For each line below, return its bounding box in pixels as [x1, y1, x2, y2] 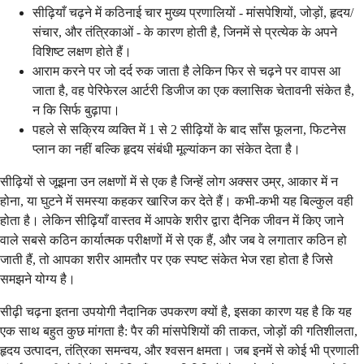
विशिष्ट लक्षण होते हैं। [32, 44, 132, 58]
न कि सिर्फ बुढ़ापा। [32, 102, 120, 117]
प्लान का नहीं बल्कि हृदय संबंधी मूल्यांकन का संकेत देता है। [32, 141, 301, 156]
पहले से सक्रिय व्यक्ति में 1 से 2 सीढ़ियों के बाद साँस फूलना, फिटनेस [32, 122, 346, 136]
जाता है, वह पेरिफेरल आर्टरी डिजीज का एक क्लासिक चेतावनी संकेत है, [32, 83, 354, 97]
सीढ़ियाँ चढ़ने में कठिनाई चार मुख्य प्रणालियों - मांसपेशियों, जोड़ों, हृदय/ [32, 5, 353, 19]
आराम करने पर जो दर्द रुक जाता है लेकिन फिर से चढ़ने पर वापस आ [32, 63, 340, 78]
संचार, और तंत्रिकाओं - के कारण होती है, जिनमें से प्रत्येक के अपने [32, 24, 337, 39]
